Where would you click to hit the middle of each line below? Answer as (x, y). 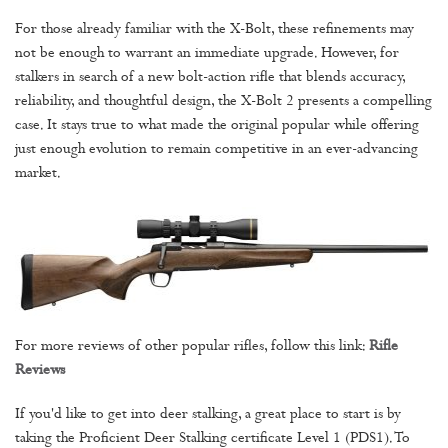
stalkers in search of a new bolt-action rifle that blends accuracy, (210, 78)
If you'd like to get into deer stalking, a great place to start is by (208, 415)
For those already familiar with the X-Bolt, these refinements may (214, 30)
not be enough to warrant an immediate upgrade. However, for (207, 54)
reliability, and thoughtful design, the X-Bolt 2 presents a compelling (223, 102)
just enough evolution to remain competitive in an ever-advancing (216, 150)
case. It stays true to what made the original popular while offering (217, 126)
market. (38, 174)
